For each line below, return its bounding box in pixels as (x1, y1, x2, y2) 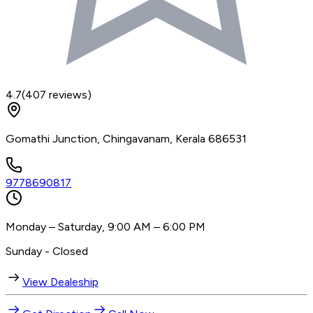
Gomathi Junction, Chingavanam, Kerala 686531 (6, 131, 247, 145)
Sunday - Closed (6, 244, 88, 258)
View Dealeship (22, 275, 99, 289)
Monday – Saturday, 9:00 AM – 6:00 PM (6, 219, 205, 233)
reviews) (46, 87, 92, 101)
